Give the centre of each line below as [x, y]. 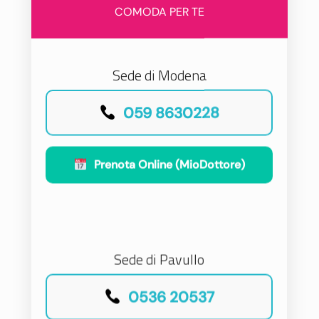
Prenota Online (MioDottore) [169, 164]
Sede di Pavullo [159, 259]
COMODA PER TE [159, 11]
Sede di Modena [159, 74]
